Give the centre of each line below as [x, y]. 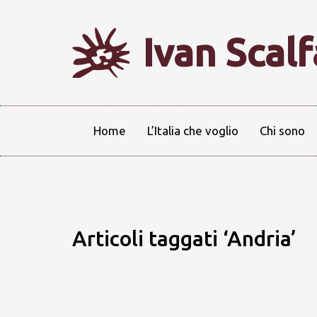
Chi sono [282, 131]
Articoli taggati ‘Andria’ [184, 238]
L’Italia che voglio [193, 131]
